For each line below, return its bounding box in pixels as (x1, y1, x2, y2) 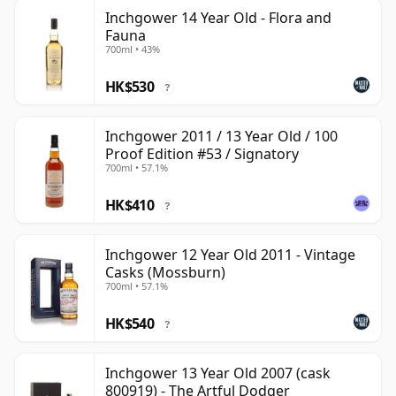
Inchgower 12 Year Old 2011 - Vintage (105, 245, 355, 265)
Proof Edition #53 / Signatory (105, 144, 299, 164)
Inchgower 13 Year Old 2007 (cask (105, 363, 331, 384)
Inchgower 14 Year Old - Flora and (105, 8, 331, 28)
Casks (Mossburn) (105, 263, 225, 283)
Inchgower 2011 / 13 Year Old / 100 (105, 126, 338, 147)
